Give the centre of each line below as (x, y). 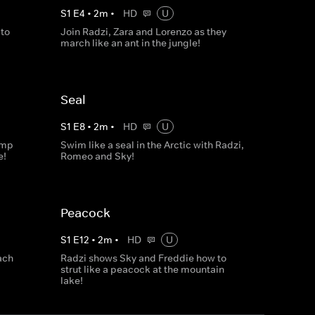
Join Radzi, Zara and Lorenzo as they (143, 32)
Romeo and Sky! (97, 156)
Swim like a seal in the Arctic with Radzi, (152, 145)
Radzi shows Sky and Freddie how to (143, 258)
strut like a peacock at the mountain (142, 269)
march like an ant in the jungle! (130, 43)
